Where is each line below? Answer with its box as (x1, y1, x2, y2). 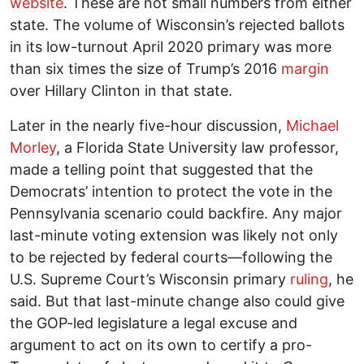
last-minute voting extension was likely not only (10, 227, 338, 245)
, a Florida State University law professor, (56, 139, 339, 157)
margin (281, 60, 329, 78)
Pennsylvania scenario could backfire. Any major (10, 205, 342, 223)
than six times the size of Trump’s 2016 (10, 60, 281, 78)
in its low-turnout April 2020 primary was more (10, 38, 331, 56)
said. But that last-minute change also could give (10, 292, 344, 310)
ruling (290, 271, 328, 288)
